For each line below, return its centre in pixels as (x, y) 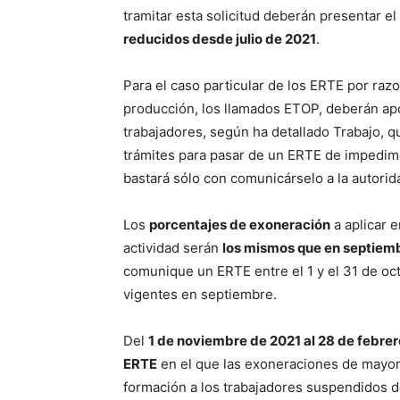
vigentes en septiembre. (200, 295)
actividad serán (173, 248)
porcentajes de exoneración (240, 225)
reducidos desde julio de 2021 (220, 39)
